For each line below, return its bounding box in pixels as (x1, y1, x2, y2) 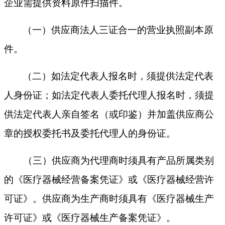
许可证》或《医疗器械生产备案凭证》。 (4, 212, 176, 223)
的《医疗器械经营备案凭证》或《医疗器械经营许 (4, 174, 214, 185)
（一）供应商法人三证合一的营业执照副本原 (23, 25, 213, 36)
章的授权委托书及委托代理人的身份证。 (4, 128, 176, 139)
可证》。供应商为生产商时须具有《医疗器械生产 (4, 193, 214, 204)
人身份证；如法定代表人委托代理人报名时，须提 (4, 90, 214, 101)
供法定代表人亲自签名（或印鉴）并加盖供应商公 (4, 109, 214, 120)
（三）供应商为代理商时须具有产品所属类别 (23, 155, 214, 166)
